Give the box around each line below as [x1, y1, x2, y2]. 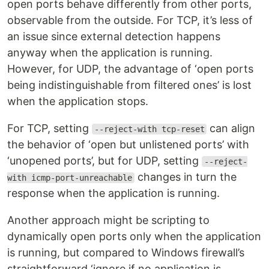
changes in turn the [134, 171, 237, 183]
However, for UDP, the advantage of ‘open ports [7, 62, 253, 75]
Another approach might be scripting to [7, 214, 210, 226]
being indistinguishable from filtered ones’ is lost [7, 79, 252, 91]
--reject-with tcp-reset [94, 124, 205, 134]
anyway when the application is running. [7, 46, 213, 59]
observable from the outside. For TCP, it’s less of [7, 14, 253, 26]
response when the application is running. [7, 187, 220, 199]
